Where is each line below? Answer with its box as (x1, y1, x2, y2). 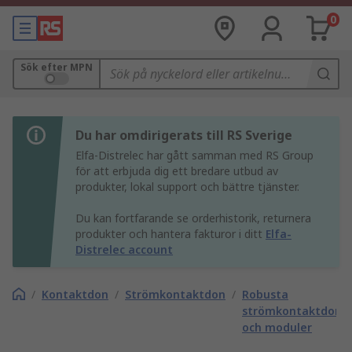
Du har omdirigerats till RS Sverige (75, 126, 292, 144)
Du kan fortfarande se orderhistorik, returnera (75, 211, 311, 225)
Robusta (242, 287, 288, 302)
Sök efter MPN (20, 60, 93, 74)
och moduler (242, 320, 312, 335)
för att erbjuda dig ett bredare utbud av (75, 163, 278, 178)
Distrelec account (75, 242, 173, 257)
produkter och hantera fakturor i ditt (75, 226, 266, 241)
